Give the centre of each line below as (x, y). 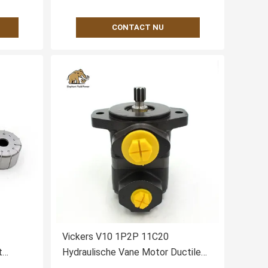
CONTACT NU (138, 28)
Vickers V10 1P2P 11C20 (115, 237)
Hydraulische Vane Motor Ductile (132, 252)
